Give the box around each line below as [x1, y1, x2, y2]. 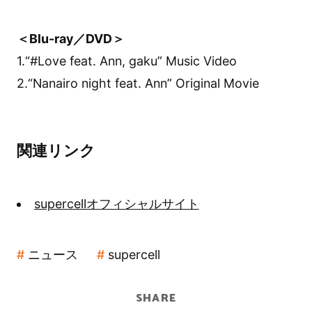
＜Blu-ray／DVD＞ [16, 31, 125, 46]
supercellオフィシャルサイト [33, 196, 199, 211]
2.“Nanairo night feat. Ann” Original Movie [16, 75, 259, 91]
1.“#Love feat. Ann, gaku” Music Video [16, 53, 237, 68]
